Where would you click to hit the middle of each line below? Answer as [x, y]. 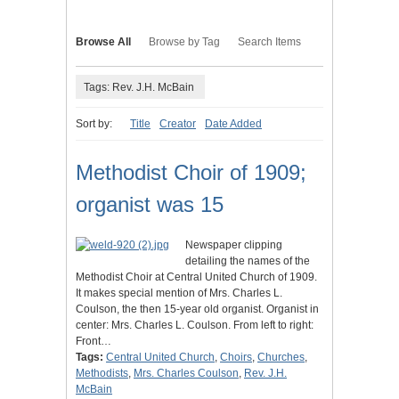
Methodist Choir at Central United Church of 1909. [196, 277]
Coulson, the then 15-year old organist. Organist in [197, 309]
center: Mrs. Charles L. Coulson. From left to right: [195, 326]
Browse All [103, 42]
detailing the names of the [248, 261]
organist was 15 [150, 205]
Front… [94, 342]
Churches [281, 358]
